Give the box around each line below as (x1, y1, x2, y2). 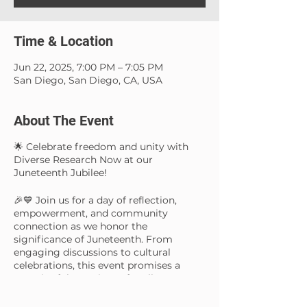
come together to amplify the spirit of (14, 285, 197, 298)
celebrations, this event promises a (14, 259, 180, 272)
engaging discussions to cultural (14, 246, 171, 259)
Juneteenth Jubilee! (14, 167, 110, 180)
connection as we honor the (14, 220, 147, 233)
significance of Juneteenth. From (14, 233, 173, 246)
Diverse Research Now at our (14, 153, 153, 167)
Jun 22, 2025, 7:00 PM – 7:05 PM (14, 61, 163, 74)
